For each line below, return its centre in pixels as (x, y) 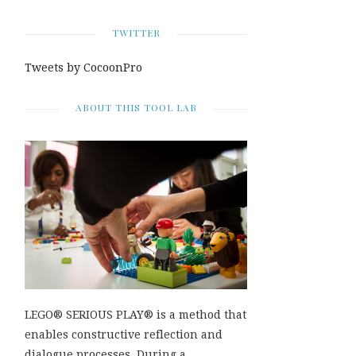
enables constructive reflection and (124, 334)
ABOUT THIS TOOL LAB (136, 107)
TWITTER (136, 33)
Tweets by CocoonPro (83, 68)
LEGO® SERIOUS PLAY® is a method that (135, 314)
